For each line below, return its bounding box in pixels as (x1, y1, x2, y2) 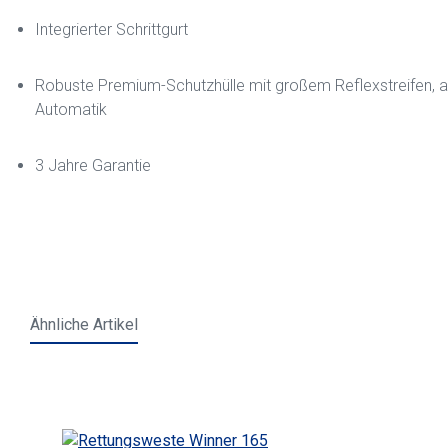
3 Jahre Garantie (35, 156, 151, 176)
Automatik (35, 100, 107, 120)
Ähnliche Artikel (30, 315, 138, 335)
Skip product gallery (44, 375, 183, 395)
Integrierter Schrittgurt (35, 20, 188, 40)
